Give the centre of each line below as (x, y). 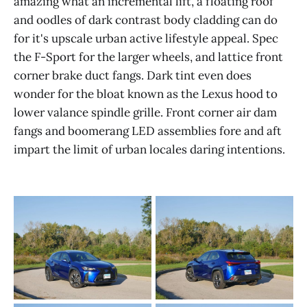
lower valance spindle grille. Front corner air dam (145, 112)
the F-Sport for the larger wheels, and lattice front (148, 57)
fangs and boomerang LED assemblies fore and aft (148, 131)
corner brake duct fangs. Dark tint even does (133, 75)
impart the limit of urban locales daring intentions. (149, 149)
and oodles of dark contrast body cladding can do (146, 20)
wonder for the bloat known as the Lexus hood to (146, 94)
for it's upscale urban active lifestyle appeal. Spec (146, 38)
